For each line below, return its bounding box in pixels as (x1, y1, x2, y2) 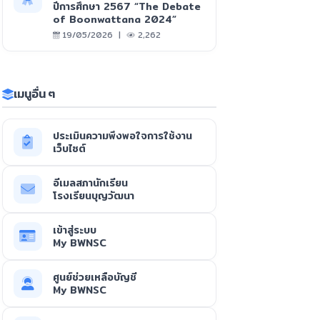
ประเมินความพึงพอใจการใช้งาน (52, 128, 192, 144)
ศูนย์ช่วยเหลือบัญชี (52, 269, 136, 286)
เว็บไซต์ (52, 141, 86, 157)
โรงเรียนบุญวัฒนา (52, 188, 134, 204)
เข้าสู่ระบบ (52, 222, 96, 239)
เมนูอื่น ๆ (13, 85, 55, 103)
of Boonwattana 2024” (52, 11, 176, 28)
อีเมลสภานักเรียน (52, 175, 128, 191)
